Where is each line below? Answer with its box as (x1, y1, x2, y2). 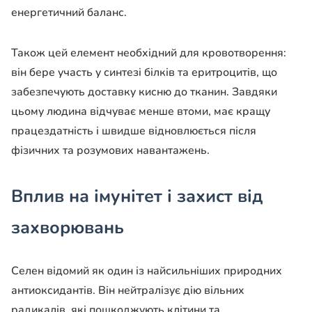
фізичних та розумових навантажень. (11, 143, 210, 159)
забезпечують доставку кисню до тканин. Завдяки (11, 84, 277, 100)
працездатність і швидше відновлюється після (11, 123, 256, 139)
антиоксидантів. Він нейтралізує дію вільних (11, 283, 244, 299)
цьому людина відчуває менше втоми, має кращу (11, 104, 270, 120)
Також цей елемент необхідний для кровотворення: (11, 45, 286, 61)
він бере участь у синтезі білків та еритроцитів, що (11, 65, 277, 81)
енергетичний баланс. (11, 5, 127, 21)
